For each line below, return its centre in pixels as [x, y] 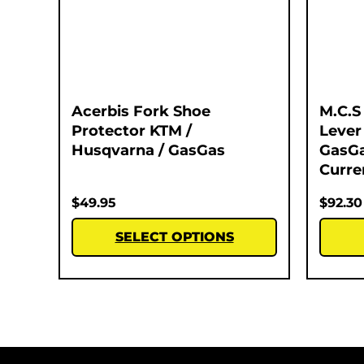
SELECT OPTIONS [174, 236]
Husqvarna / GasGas [148, 150]
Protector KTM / [132, 130]
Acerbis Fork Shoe [141, 111]
